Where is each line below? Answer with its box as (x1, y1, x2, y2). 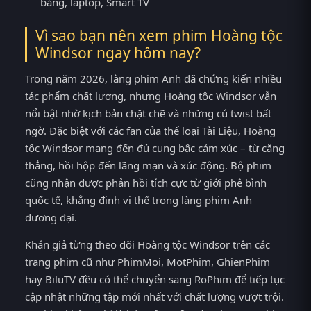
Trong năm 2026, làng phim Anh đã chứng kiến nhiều (25, 71, 282, 85)
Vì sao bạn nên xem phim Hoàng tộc (35, 25, 283, 45)
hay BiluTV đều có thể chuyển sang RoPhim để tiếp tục (25, 271, 285, 286)
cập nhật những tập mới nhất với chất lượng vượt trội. (25, 289, 284, 303)
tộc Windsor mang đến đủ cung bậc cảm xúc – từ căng (25, 140, 285, 155)
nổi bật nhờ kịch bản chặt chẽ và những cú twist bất (25, 106, 271, 120)
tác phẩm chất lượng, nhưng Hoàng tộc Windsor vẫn (25, 88, 276, 103)
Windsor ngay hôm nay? (35, 42, 201, 62)
